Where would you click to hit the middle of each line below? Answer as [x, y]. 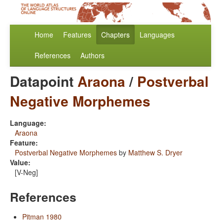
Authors [92, 55]
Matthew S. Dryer [155, 153]
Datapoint [44, 81]
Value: [20, 163]
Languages [157, 35]
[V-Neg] [26, 172]
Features [77, 35]
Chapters [115, 35]
